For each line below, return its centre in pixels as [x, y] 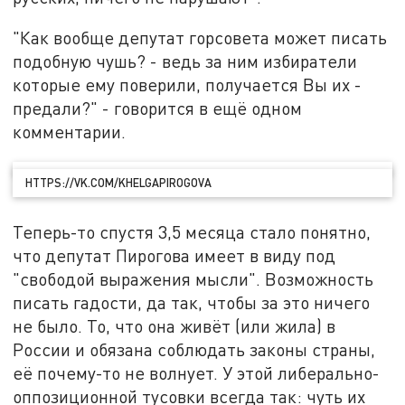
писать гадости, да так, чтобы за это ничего [192, 303]
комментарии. [70, 132]
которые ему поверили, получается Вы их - [188, 85]
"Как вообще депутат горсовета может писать [200, 38]
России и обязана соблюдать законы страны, [194, 350]
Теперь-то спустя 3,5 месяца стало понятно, [192, 232]
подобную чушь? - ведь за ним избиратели [185, 61]
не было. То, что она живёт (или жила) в [174, 326]
